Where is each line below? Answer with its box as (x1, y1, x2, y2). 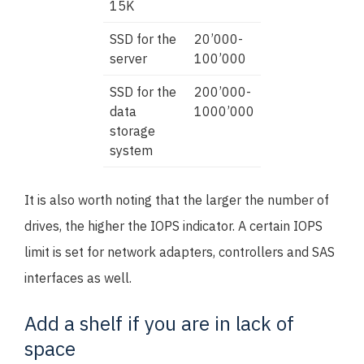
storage (110, 123, 155, 139)
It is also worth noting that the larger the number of (24, 192, 329, 208)
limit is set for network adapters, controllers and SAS (24, 244, 335, 260)
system (110, 142, 153, 158)
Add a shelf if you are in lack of (24, 310, 294, 336)
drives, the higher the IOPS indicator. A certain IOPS (24, 218, 323, 234)
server (110, 50, 147, 67)
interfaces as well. (24, 270, 132, 286)
